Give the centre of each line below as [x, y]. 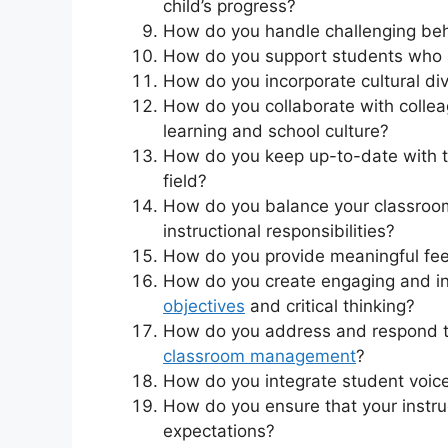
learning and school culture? [276, 130]
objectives [204, 305]
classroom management [259, 355]
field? [185, 180]
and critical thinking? [330, 305]
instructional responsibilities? [279, 230]
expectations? [219, 430]
